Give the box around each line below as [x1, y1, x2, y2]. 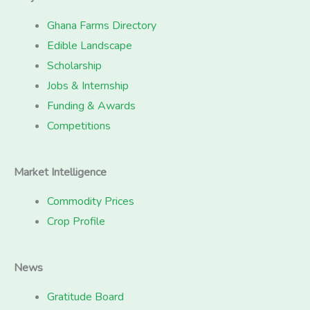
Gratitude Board [47, 289, 124, 305]
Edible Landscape [47, 38, 132, 54]
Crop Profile [47, 214, 105, 230]
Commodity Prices [47, 194, 134, 210]
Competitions [47, 118, 111, 134]
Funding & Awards [47, 98, 136, 114]
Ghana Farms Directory [47, 18, 156, 34]
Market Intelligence [14, 165, 107, 181]
